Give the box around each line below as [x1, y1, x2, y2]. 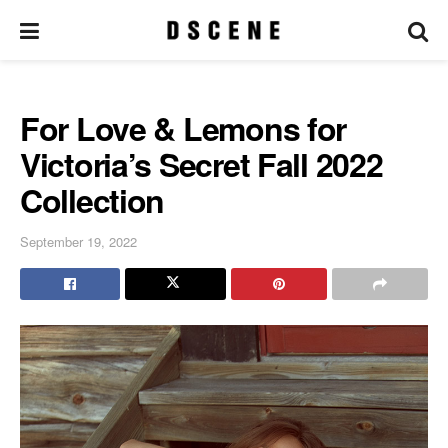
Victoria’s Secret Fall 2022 [20, 141, 383, 187]
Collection [20, 177, 165, 223]
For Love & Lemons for [20, 105, 347, 151]
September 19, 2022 [20, 231, 137, 251]
